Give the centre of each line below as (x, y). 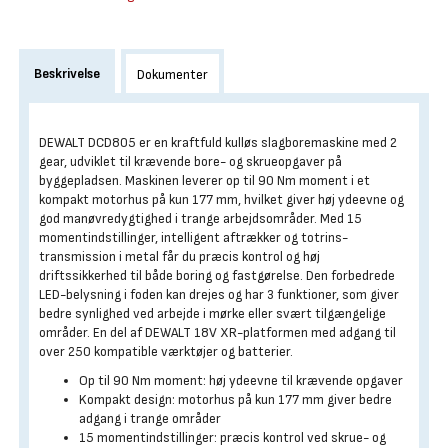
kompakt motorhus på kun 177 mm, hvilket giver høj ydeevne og (221, 199)
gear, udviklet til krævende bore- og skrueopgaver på (190, 161)
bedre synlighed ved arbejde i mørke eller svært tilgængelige (212, 313)
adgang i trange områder (150, 418)
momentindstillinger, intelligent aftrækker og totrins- (193, 237)
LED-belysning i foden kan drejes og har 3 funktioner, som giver (219, 294)
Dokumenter (172, 74)
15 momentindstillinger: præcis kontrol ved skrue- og (232, 437)
